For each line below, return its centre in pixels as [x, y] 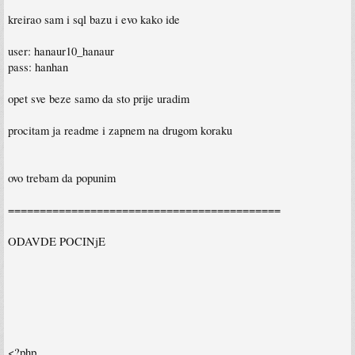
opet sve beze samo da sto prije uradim [99, 98]
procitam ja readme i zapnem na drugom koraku [120, 130]
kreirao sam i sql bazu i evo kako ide [94, 19]
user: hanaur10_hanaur [61, 51]
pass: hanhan [38, 67]
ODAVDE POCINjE [57, 241]
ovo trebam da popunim [62, 177]
